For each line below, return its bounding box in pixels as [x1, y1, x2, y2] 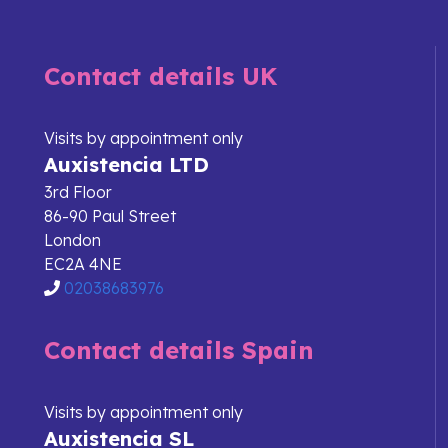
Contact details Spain [44, 335, 314, 366]
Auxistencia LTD [44, 152, 209, 178]
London [44, 230, 101, 251]
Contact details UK [44, 61, 277, 92]
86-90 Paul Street [44, 206, 176, 227]
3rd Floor [44, 182, 112, 203]
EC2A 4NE [44, 254, 122, 275]
